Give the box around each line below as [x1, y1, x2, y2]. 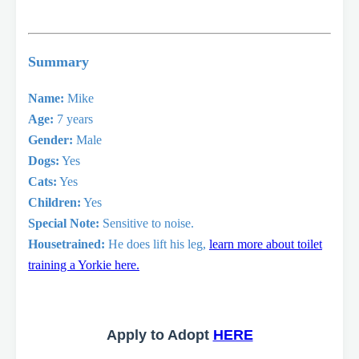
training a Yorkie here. [28, 258, 139, 272]
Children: [28, 196, 81, 210]
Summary [28, 53, 89, 70]
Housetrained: [28, 237, 105, 252]
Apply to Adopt [106, 327, 213, 344]
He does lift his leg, [105, 237, 209, 252]
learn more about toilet [209, 237, 322, 252]
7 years [54, 112, 93, 127]
